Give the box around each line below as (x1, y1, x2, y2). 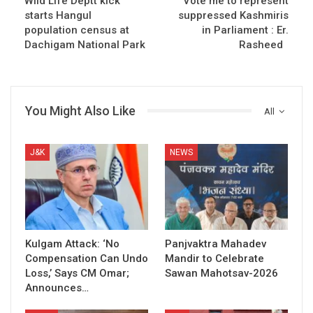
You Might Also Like (25, 103, 136, 118)
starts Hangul (24, 8, 92, 22)
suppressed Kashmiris (178, 8, 289, 22)
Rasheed (239, 38, 289, 51)
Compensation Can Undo (25, 252, 148, 265)
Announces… (25, 281, 89, 294)
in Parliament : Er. (202, 23, 289, 36)
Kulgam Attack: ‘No (25, 237, 119, 250)
